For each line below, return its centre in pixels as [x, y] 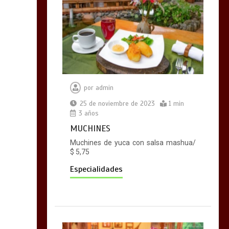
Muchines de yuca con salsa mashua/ [133, 142]
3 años [87, 113]
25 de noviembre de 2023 [117, 104]
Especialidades [96, 169]
